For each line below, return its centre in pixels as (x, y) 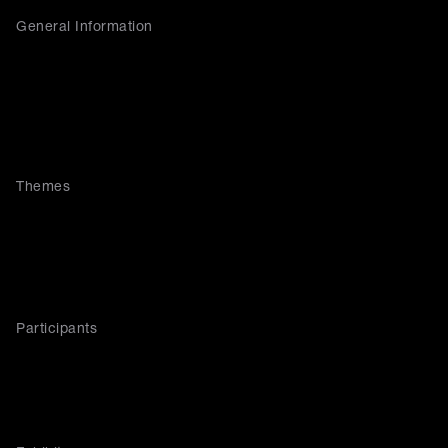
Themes (43, 187)
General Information (84, 27)
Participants (56, 329)
